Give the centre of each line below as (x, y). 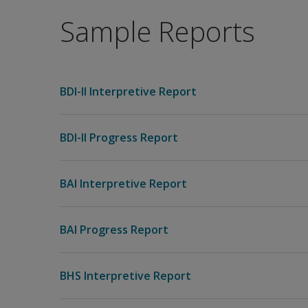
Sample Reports (157, 31)
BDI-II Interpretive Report (128, 91)
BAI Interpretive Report (123, 184)
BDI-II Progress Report (119, 137)
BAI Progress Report (114, 230)
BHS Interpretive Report (125, 276)
